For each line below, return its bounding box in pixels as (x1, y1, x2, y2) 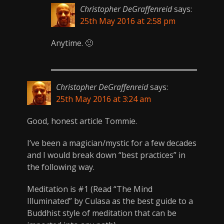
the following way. (27, 161, 94, 173)
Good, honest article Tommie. (27, 115, 137, 127)
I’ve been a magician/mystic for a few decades (27, 137, 196, 149)
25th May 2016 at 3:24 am (56, 93, 151, 105)
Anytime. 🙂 (51, 37, 93, 49)
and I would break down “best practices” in (27, 149, 185, 161)
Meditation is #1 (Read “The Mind (27, 183, 152, 195)
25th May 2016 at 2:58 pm (80, 15, 175, 27)
